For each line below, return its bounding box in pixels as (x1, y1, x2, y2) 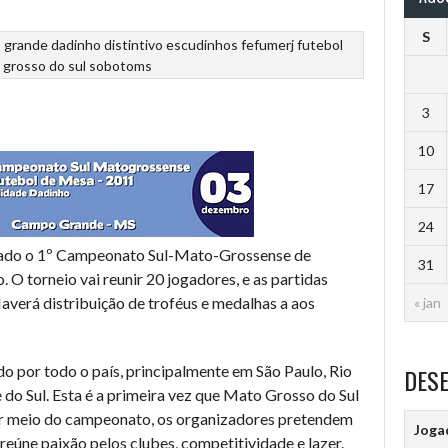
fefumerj (241, 35, 295, 53)
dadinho (51, 35, 102, 53)
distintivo (104, 35, 164, 53)
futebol (297, 35, 344, 53)
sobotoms (89, 56, 153, 74)
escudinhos (166, 35, 239, 53)
